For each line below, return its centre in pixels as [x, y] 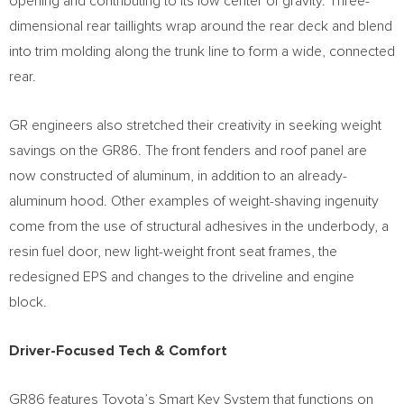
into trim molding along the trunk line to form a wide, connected [202, 51]
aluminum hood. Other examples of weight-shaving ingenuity [194, 201]
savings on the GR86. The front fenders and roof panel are [188, 151]
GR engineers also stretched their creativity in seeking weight [195, 125]
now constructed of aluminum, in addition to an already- [178, 176]
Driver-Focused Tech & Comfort [118, 351]
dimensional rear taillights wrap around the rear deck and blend [201, 26]
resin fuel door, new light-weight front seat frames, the [173, 252]
